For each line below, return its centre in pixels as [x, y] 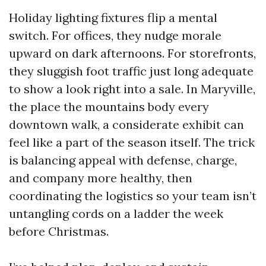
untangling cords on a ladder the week [116, 213]
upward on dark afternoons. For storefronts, [132, 53]
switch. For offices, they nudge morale [115, 35]
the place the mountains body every [109, 107]
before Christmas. [59, 231]
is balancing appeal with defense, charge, [123, 160]
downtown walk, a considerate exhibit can [126, 124]
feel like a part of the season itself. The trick [132, 142]
